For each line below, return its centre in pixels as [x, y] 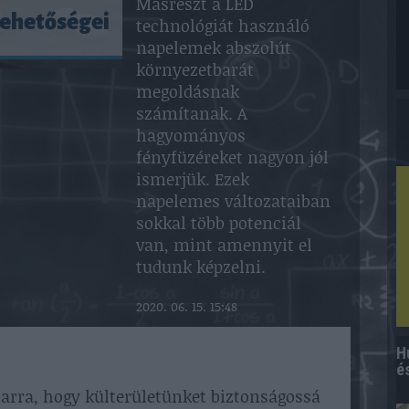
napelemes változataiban [233, 201]
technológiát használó [223, 26]
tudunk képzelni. [201, 267]
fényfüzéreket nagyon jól [232, 157]
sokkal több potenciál [219, 223]
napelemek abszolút [214, 47]
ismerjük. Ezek [193, 179]
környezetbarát [195, 69]
